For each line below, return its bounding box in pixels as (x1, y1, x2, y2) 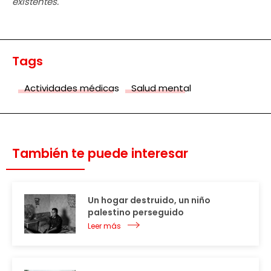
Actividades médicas (24, 82, 119, 95)
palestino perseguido (88, 206, 184, 219)
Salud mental (131, 82, 191, 95)
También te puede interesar (12, 145, 188, 163)
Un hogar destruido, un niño (88, 194, 211, 207)
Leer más (88, 221, 121, 232)
